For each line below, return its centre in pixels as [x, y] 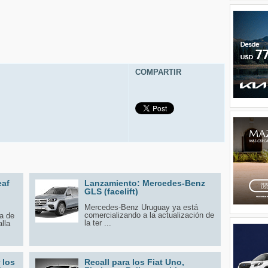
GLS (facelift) [111, 191]
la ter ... [98, 223]
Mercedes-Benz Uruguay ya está [141, 207]
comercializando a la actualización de [149, 215]
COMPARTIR [158, 72]
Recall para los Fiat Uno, [134, 262]
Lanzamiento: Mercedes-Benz [145, 183]
